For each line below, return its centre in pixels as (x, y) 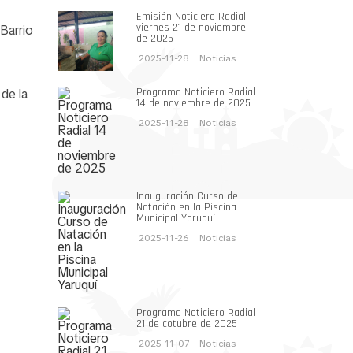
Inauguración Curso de (187, 197)
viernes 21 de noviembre (191, 27)
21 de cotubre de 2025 (187, 324)
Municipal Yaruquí (176, 219)
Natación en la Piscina (186, 208)
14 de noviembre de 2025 (193, 104)
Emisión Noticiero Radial (191, 16)
